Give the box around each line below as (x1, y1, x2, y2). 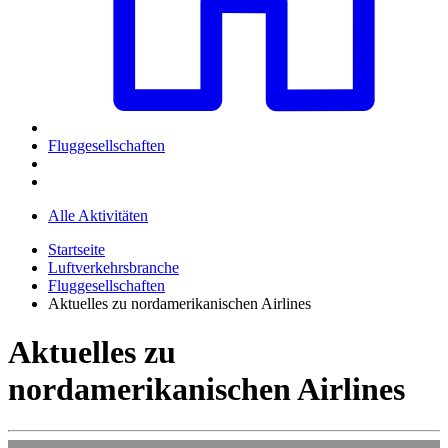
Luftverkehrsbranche (48, 258, 179, 276)
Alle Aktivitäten (48, 206, 148, 224)
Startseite (48, 240, 105, 258)
